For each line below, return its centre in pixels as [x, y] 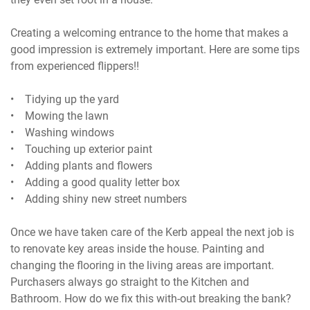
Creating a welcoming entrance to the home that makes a [150, 33]
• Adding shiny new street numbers [99, 199]
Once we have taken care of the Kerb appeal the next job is [153, 232]
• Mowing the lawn [60, 116]
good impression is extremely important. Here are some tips [155, 50]
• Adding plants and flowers [82, 166]
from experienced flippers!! [75, 66]
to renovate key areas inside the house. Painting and [138, 249]
